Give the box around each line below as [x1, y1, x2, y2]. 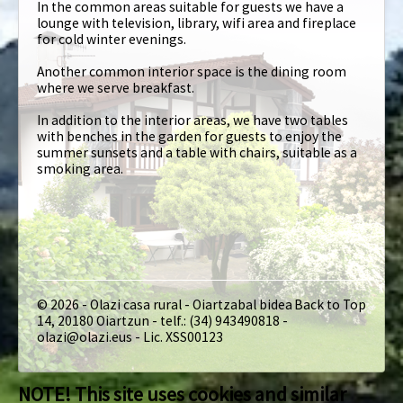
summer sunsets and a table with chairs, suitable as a [37, 144, 357, 161]
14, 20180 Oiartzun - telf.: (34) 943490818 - [37, 311, 288, 329]
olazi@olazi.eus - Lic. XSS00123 [37, 327, 223, 345]
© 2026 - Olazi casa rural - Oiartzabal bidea [37, 295, 292, 313]
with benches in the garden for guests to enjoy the [37, 128, 342, 145]
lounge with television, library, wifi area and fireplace [37, 14, 356, 31]
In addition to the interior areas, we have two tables [37, 112, 348, 129]
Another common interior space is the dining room [37, 63, 346, 80]
